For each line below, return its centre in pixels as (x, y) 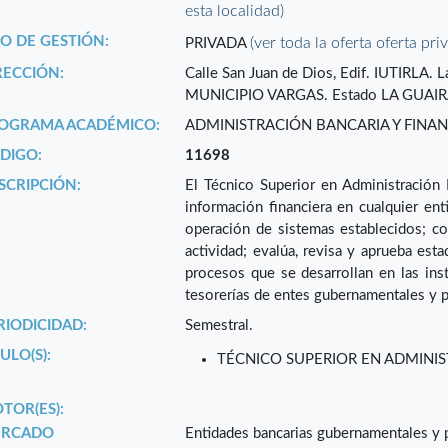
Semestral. (219, 326)
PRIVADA (218, 44)
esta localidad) (235, 11)
